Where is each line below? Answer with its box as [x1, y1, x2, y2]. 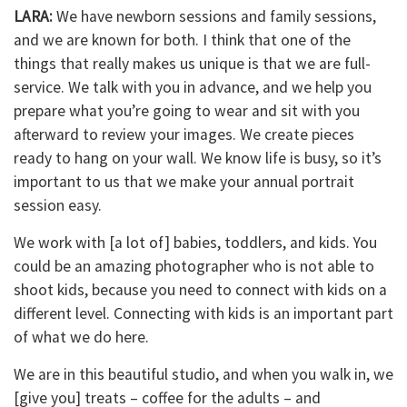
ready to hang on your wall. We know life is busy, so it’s [14, 147, 382, 168]
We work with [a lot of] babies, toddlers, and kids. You [14, 232, 377, 253]
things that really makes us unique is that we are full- [14, 53, 371, 74]
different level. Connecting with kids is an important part [14, 303, 393, 323]
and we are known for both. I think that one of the [14, 29, 351, 50]
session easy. [14, 194, 102, 215]
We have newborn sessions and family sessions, [53, 5, 376, 26]
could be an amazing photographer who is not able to [14, 255, 374, 276]
